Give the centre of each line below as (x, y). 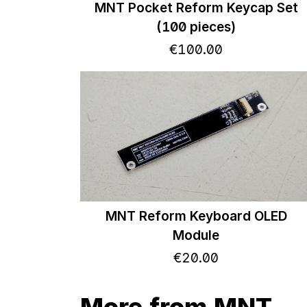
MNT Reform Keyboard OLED (196, 216)
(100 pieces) (196, 27)
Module (196, 235)
